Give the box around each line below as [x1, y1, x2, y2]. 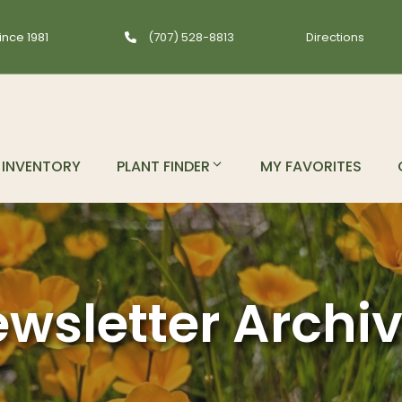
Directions [306, 28, 364, 46]
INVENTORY [2, 156, 81, 177]
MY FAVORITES [260, 156, 362, 177]
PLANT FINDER [117, 156, 210, 177]
